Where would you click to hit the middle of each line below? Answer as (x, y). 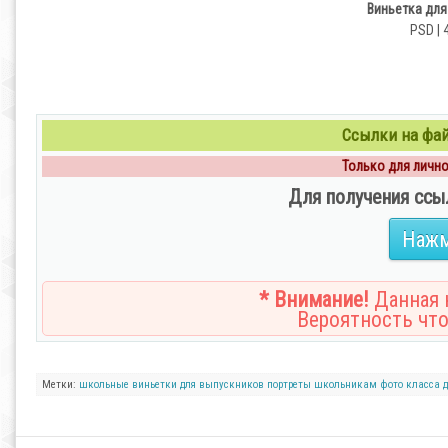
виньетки (154, 384)
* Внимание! (314, 299)
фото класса (410, 384)
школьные (104, 384)
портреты (289, 384)
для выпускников (222, 384)
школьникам (345, 384)
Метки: (60, 384)
